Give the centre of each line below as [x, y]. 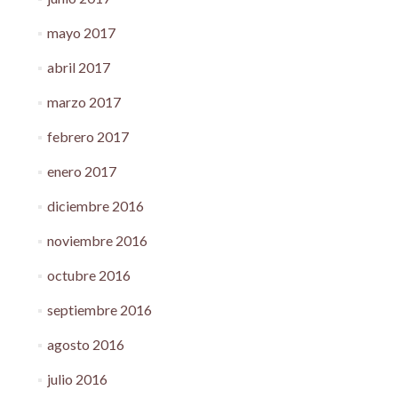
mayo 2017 [81, 32]
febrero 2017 [88, 136]
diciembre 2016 [95, 205]
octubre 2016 [88, 275]
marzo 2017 [84, 101]
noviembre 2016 [97, 240]
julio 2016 [77, 378]
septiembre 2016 [99, 309]
